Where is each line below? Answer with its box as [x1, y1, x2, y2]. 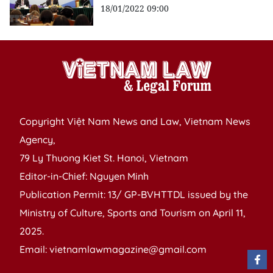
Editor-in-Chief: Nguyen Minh [19, 170, 149, 183]
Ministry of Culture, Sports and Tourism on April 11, [19, 207, 246, 219]
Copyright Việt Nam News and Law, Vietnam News [19, 115, 250, 128]
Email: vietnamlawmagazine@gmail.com [19, 243, 207, 256]
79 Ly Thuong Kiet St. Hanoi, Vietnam [19, 152, 188, 165]
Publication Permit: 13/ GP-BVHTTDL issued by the [19, 188, 248, 201]
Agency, [19, 133, 55, 146]
